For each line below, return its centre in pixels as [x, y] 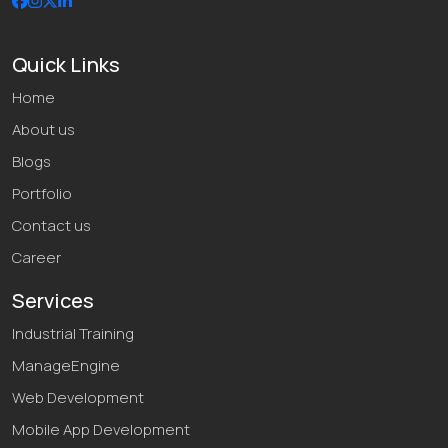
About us [43, 129]
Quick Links [66, 64]
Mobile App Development [101, 429]
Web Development [78, 397]
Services [53, 300]
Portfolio [42, 193]
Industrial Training [73, 333]
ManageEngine [66, 365]
